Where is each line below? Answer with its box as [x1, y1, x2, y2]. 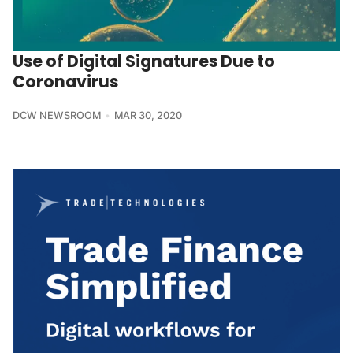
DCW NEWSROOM [13, 110, 101, 122]
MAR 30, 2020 [113, 110, 182, 122]
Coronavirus [13, 70, 118, 94]
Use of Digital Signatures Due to [13, 50, 275, 73]
